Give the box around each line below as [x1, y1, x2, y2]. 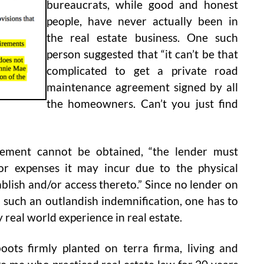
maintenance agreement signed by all [47, 81, 238, 94]
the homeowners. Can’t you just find [47, 97, 238, 111]
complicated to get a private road [47, 64, 238, 78]
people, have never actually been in [47, 15, 238, 28]
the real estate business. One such [47, 31, 238, 45]
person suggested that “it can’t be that [47, 48, 238, 61]
